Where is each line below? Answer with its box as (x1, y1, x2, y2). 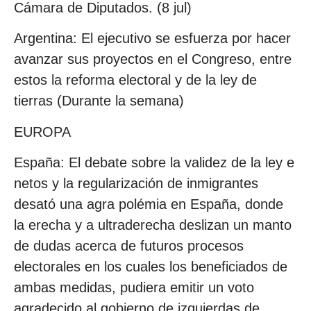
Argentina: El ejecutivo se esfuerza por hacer (14, 31, 291, 47)
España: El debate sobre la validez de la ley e (14, 154, 294, 170)
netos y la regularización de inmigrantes (14, 175, 258, 191)
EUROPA (14, 124, 71, 140)
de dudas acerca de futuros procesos (14, 237, 244, 253)
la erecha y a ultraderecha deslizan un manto (14, 217, 292, 233)
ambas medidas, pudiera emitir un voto (14, 279, 254, 295)
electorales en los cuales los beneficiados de (14, 258, 287, 274)
